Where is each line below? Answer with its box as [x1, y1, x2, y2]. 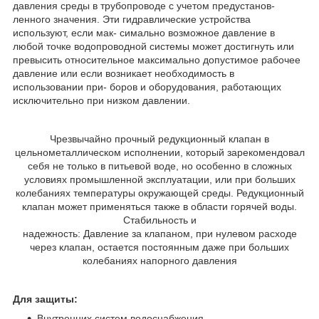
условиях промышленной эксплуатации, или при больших [23, 174, 296, 186]
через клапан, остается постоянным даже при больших [30, 241, 289, 253]
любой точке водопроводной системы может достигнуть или [13, 41, 294, 53]
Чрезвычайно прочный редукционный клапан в [50, 133, 269, 145]
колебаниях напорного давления [82, 255, 237, 267]
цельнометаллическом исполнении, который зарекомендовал [14, 147, 305, 159]
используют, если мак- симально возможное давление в [13, 27, 275, 39]
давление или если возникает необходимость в [13, 68, 234, 80]
